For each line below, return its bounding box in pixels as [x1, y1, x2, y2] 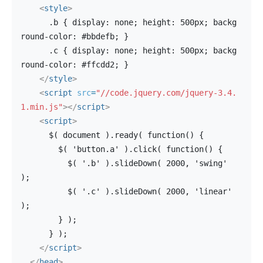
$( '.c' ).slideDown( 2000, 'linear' [21, 187, 68, 196]
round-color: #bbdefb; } [21, 32, 129, 41]
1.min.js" [21, 102, 63, 112]
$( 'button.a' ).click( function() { [58, 144, 222, 154]
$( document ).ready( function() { [49, 130, 204, 140]
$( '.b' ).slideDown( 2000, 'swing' [21, 159, 68, 168]
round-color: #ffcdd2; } [21, 60, 129, 69]
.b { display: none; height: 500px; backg [21, 18, 49, 27]
